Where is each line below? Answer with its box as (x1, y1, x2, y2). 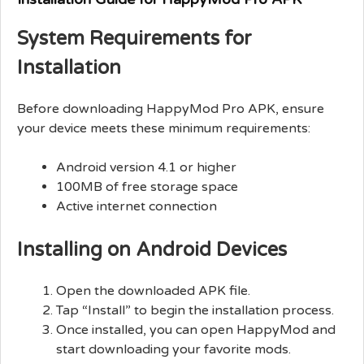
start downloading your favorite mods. (56, 340, 291, 357)
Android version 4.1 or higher (56, 158, 236, 175)
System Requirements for (17, 26, 252, 50)
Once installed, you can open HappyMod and (56, 321, 336, 338)
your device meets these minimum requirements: (17, 119, 310, 136)
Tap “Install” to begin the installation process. (56, 301, 334, 318)
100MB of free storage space (56, 178, 238, 195)
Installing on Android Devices (17, 237, 287, 262)
